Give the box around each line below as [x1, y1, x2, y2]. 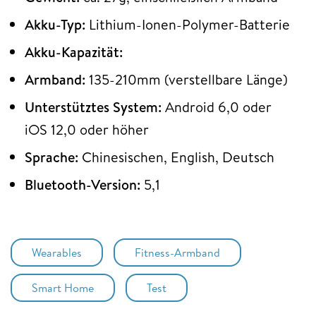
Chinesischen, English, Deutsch [78, 147, 274, 166]
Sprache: [25, 147, 78, 166]
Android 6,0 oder [162, 97, 272, 116]
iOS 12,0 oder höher [25, 119, 149, 139]
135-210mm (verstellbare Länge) [85, 69, 288, 89]
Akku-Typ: [25, 14, 89, 34]
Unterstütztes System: [25, 97, 162, 116]
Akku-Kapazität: [25, 42, 123, 61]
